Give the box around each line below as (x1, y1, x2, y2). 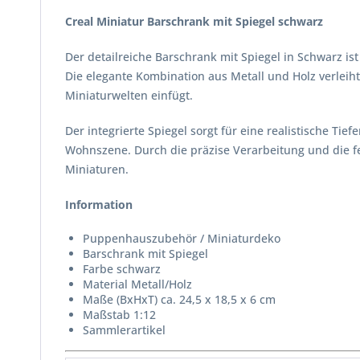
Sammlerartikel (83, 322, 166, 337)
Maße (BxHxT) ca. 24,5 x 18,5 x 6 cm (83, 292, 276, 307)
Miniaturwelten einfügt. (65, 88, 193, 103)
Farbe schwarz (83, 261, 161, 276)
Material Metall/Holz (83, 276, 192, 292)
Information (65, 197, 133, 212)
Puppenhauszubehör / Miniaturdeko (83, 231, 280, 246)
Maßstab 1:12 (83, 307, 156, 322)
